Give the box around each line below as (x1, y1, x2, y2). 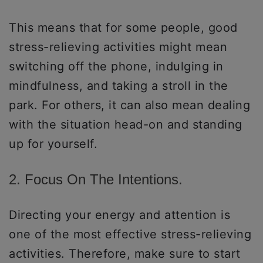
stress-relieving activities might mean (9, 40, 227, 55)
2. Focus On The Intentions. (9, 171, 183, 188)
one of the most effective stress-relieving (9, 227, 251, 242)
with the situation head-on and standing (9, 117, 242, 132)
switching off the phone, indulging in (9, 59, 224, 74)
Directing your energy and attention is (9, 208, 230, 222)
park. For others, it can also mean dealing (9, 98, 250, 113)
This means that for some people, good (9, 21, 238, 35)
